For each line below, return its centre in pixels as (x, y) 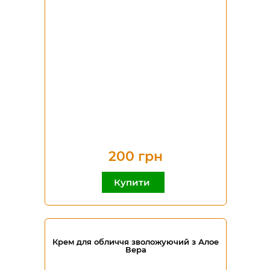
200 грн (136, 156)
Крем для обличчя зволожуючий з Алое (136, 242)
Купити (133, 182)
